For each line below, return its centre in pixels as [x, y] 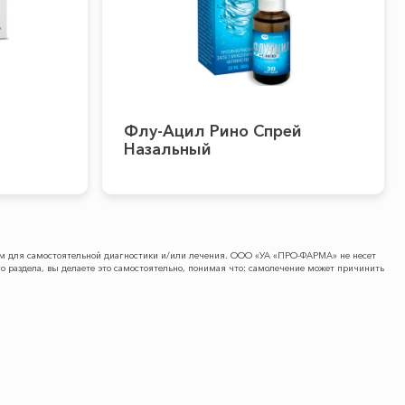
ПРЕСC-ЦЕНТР [52, 348]
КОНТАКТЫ [243, 348]
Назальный [167, 149]
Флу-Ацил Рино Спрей [212, 131]
